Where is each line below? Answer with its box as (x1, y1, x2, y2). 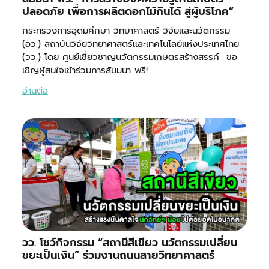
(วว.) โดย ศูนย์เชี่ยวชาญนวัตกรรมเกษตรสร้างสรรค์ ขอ (22, 50, 237, 64)
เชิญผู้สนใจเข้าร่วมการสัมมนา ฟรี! (22, 63, 148, 77)
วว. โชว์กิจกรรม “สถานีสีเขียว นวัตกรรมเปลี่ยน (22, 234, 237, 251)
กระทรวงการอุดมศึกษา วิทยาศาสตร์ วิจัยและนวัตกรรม (22, 23, 230, 37)
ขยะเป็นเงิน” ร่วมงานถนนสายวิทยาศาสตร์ (22, 246, 214, 264)
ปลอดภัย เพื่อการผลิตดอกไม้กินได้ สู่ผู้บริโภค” (22, 2, 234, 20)
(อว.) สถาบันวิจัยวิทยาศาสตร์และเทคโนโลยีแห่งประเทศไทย (22, 37, 239, 50)
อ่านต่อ (22, 83, 48, 97)
